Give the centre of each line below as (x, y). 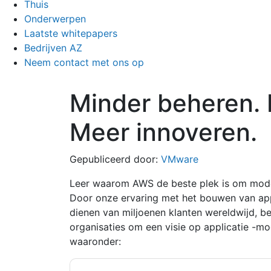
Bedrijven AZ (53, 48)
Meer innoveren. (163, 132)
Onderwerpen (55, 19)
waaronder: (95, 242)
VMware (179, 159)
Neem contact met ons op (84, 63)
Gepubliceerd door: (115, 159)
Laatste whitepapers (71, 34)
